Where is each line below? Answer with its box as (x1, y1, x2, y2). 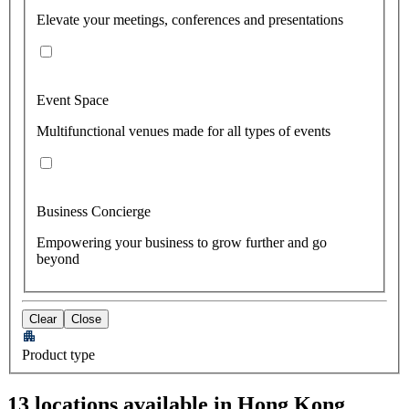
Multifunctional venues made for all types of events (37, 122, 330, 139)
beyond (37, 250, 79, 267)
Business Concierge (37, 203, 151, 219)
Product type (22, 346, 95, 362)
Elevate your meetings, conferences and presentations (37, 11, 343, 27)
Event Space (37, 91, 109, 108)
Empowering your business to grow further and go (37, 234, 327, 250)
